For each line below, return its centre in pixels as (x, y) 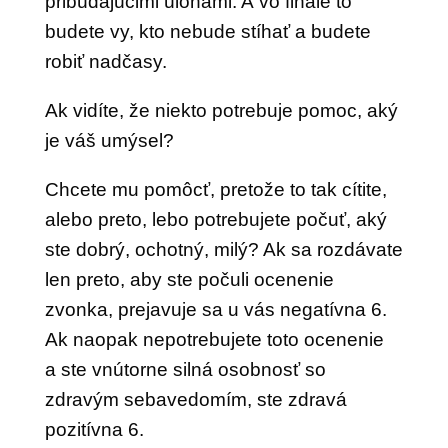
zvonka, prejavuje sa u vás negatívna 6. (215, 309)
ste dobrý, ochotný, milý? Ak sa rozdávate (223, 249)
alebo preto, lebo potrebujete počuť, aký (215, 219)
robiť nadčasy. (105, 61)
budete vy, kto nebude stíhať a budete (207, 31)
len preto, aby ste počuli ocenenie (189, 279)
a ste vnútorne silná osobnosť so (185, 369)
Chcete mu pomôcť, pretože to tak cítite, (215, 189)
